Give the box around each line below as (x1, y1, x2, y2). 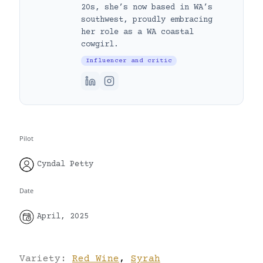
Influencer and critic (86, 56, 172, 65)
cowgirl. (81, 39, 119, 49)
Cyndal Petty (37, 160, 93, 170)
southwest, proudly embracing (81, 15, 213, 25)
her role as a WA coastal (81, 27, 194, 37)
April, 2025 (37, 212, 89, 221)
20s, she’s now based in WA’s (81, 2, 213, 12)
